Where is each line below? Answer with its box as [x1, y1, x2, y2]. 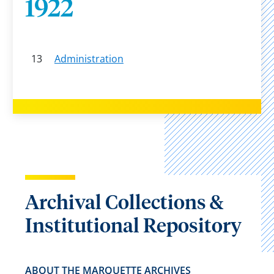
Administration [54, 52, 124, 65]
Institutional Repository [24, 217, 242, 237]
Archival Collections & [24, 194, 223, 213]
